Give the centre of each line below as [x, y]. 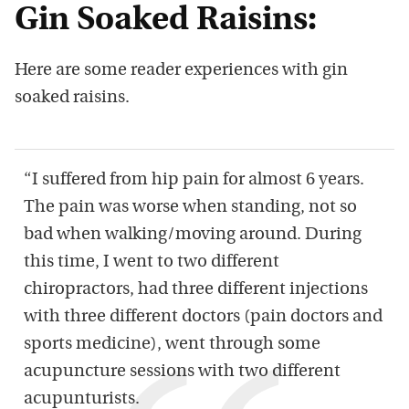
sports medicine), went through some [172, 345]
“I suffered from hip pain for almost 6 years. [194, 180]
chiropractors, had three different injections [196, 290]
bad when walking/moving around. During [193, 235]
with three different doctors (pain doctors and [203, 317]
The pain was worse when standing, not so [190, 208]
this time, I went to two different [152, 262]
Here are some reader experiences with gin [181, 71]
